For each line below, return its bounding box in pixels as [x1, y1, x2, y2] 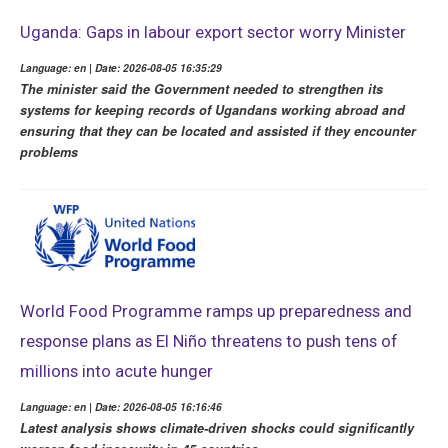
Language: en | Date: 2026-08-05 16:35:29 [20, 60, 222, 75]
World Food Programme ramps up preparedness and [20, 301, 412, 322]
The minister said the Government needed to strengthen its [20, 79, 383, 98]
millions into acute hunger [20, 361, 213, 382]
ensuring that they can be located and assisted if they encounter [20, 121, 416, 140]
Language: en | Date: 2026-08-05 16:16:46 [20, 400, 222, 415]
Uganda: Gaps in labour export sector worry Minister [20, 21, 406, 42]
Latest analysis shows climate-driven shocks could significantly [20, 419, 414, 438]
